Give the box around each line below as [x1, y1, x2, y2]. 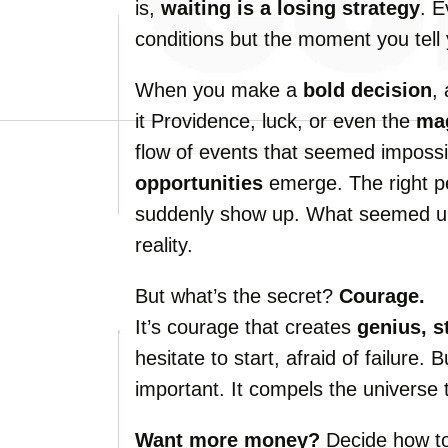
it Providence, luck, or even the [135, 110, 416, 132]
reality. [135, 234, 193, 256]
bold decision [303, 79, 432, 101]
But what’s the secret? [135, 285, 339, 307]
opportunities [135, 172, 263, 194]
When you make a [135, 79, 303, 101]
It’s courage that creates [135, 316, 357, 338]
